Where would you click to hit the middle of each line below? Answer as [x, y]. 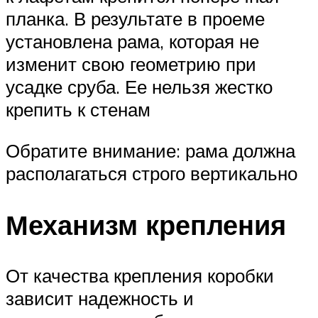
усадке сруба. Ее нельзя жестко [139, 87]
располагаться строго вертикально [152, 173]
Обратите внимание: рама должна [150, 150]
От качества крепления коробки [140, 276]
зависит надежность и [100, 298]
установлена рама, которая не [132, 42]
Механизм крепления [146, 224]
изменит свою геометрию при [131, 64]
